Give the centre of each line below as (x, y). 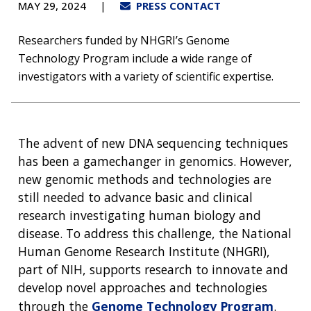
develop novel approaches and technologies (143, 287)
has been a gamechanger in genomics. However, (155, 161)
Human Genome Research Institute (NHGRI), (144, 251)
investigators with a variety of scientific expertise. (146, 76)
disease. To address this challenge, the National (155, 233)
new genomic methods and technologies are (145, 179)
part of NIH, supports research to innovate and (153, 269)
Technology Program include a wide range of (135, 58)
